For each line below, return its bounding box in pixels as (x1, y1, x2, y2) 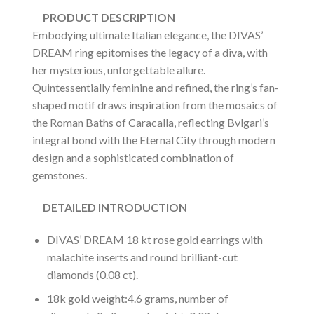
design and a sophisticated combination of (32, 150, 234, 164)
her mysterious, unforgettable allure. (32, 62, 205, 76)
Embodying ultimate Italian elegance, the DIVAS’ (32, 27, 263, 41)
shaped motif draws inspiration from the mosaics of (32, 97, 278, 111)
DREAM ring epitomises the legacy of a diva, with (32, 45, 268, 59)
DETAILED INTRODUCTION (32, 200, 187, 214)
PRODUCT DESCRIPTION (32, 10, 175, 24)
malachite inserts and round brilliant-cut (46, 250, 238, 264)
